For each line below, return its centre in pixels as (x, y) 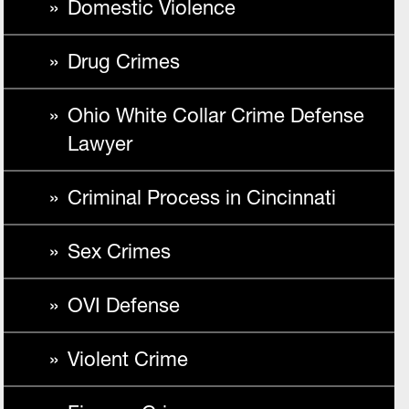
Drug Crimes (124, 62)
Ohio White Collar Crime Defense (216, 115)
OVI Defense (124, 305)
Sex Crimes (119, 252)
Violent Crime (128, 359)
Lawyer (100, 144)
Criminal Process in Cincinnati (202, 198)
